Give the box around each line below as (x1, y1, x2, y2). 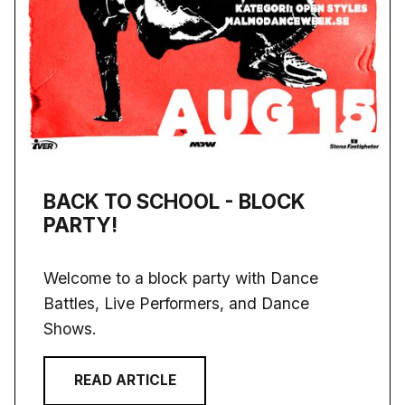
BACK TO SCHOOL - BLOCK (43, 188, 306, 213)
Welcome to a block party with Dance (43, 268, 319, 287)
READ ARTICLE (73, 372, 176, 390)
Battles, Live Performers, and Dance (43, 293, 310, 313)
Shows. (43, 318, 98, 338)
